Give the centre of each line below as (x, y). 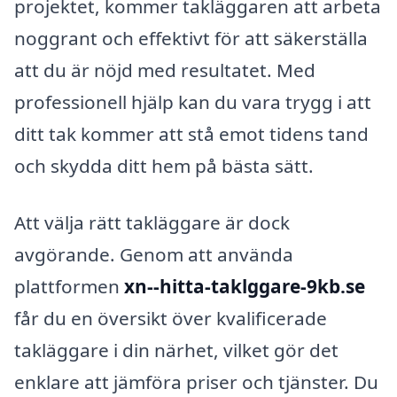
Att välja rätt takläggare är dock (152, 222)
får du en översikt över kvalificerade (171, 318)
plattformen (69, 286)
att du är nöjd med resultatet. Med (165, 70)
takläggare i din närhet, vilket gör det (176, 350)
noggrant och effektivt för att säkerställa (191, 39)
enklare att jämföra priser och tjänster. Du (196, 381)
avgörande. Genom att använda (154, 254)
